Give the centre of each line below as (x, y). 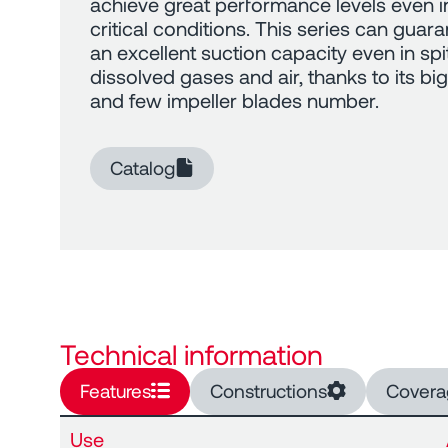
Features (115, 390)
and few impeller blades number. (234, 100)
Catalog (142, 167)
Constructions (268, 390)
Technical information (191, 353)
